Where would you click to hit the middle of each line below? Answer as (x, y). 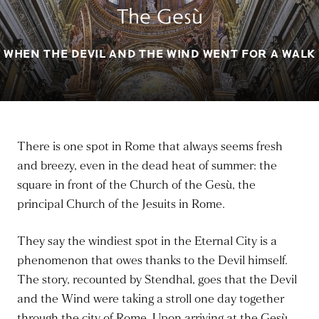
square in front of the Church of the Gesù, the (136, 185)
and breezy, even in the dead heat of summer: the (147, 166)
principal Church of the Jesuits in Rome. (121, 204)
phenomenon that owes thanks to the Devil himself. (152, 261)
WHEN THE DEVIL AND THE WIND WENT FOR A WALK (159, 54)
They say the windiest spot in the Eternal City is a (147, 241)
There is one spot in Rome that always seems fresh (150, 147)
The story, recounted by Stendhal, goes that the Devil (157, 280)
